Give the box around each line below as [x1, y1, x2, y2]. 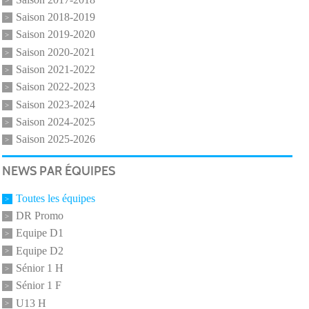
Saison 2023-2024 [15, 68, 95, 80]
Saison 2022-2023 [15, 50, 95, 62]
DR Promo [15, 179, 63, 191]
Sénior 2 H [15, 283, 63, 296]
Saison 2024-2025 [15, 85, 95, 97]
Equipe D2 [15, 213, 63, 226]
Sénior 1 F [15, 248, 61, 261]
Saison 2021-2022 [15, 32, 95, 45]
